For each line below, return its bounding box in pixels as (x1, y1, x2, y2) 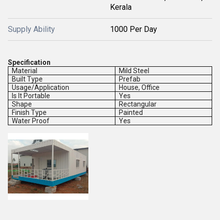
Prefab (119, 75, 141, 83)
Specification (8, 58, 51, 66)
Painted (119, 109, 143, 116)
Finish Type (12, 109, 47, 116)
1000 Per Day (110, 25, 157, 34)
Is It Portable (12, 92, 51, 100)
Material (12, 67, 38, 75)
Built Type (12, 75, 43, 83)
